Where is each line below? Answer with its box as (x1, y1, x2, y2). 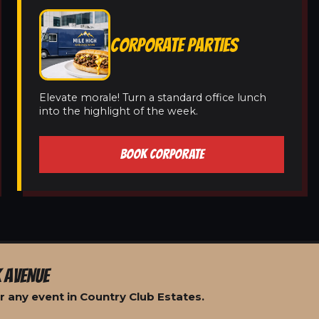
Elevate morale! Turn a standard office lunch (39, 91, 266, 104)
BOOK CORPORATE (119, 147, 204, 162)
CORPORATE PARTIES (110, 34, 238, 56)
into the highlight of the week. (39, 105, 198, 117)
